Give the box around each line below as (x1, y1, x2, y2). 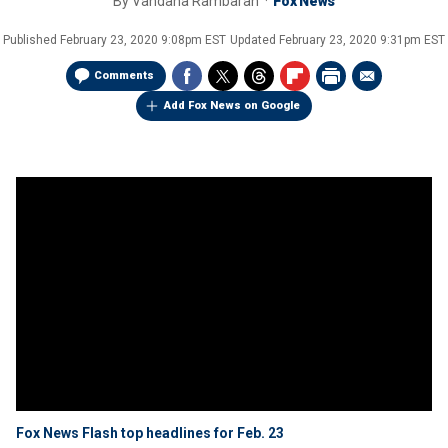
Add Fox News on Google (164, 99, 300, 112)
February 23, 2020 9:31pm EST (279, 33, 445, 47)
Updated (230, 33, 279, 47)
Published (3, 33, 60, 47)
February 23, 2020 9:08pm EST (60, 33, 226, 47)
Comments (94, 69, 154, 82)
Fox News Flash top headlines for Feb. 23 (16, 425, 284, 441)
